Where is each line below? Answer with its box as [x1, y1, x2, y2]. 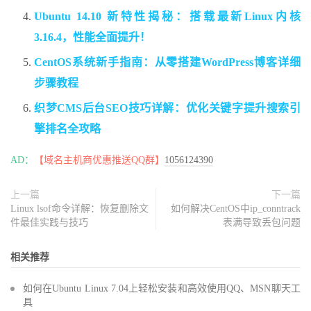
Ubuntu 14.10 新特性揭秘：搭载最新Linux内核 [34, 10, 301, 23]
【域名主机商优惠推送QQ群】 [34, 155, 165, 166]
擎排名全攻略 [34, 123, 101, 135]
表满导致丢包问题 [223, 217, 301, 228]
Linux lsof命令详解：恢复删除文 [10, 203, 149, 215]
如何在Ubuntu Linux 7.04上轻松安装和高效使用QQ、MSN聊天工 [23, 283, 301, 294]
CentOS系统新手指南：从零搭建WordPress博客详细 [34, 56, 301, 69]
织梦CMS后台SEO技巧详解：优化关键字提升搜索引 [34, 102, 301, 115]
